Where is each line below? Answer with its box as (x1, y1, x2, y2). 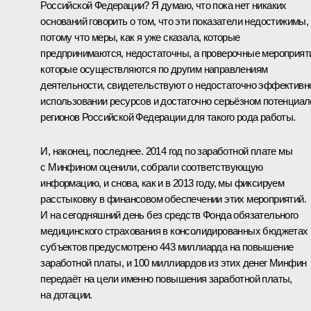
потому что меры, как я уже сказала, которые (40, 31, 240, 43)
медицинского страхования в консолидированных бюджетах (40, 224, 308, 237)
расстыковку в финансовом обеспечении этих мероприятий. (40, 192, 306, 205)
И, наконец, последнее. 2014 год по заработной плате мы (40, 144, 292, 157)
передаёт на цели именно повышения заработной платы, (40, 272, 292, 285)
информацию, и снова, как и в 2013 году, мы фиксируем (40, 176, 285, 189)
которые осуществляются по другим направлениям (40, 62, 268, 75)
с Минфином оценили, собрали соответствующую (40, 160, 263, 173)
